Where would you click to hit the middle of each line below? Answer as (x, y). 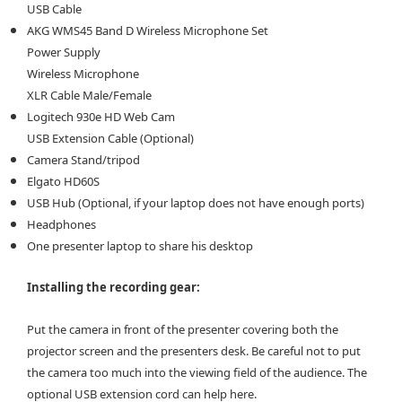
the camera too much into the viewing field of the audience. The (197, 372)
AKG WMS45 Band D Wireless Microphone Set (148, 30)
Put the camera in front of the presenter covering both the (183, 329)
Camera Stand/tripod (83, 159)
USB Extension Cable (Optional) (110, 138)
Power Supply (64, 52)
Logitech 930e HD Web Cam (101, 116)
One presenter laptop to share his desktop (140, 245)
